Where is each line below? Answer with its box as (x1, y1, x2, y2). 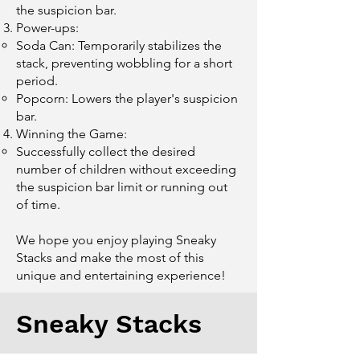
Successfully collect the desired (16, 144, 195, 159)
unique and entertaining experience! (16, 268, 226, 283)
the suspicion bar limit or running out (16, 179, 227, 194)
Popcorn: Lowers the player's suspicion (16, 91, 238, 106)
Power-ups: (16, 20, 79, 35)
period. (16, 73, 58, 88)
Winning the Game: (16, 126, 127, 141)
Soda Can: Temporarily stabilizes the (16, 38, 222, 53)
